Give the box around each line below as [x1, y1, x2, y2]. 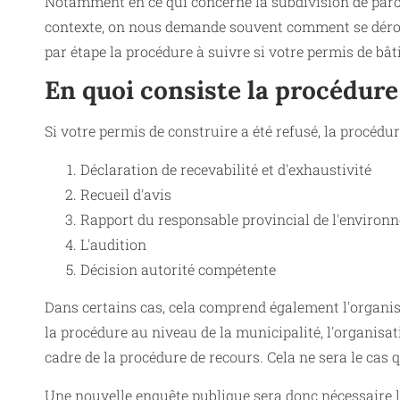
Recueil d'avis [80, 184, 171, 204]
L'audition [80, 234, 146, 254]
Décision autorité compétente [80, 259, 276, 279]
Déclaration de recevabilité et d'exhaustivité [80, 159, 371, 179]
